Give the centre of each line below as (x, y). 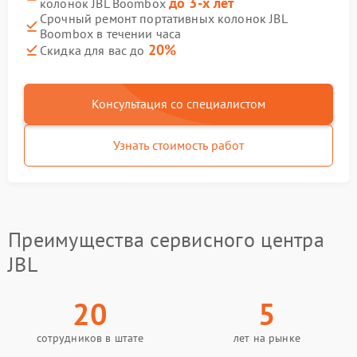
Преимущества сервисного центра (166, 239)
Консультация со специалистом (178, 104)
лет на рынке (267, 338)
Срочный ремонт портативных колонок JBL (163, 18)
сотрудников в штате (90, 338)
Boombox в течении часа (111, 33)
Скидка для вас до (94, 50)
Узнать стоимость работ (178, 145)
